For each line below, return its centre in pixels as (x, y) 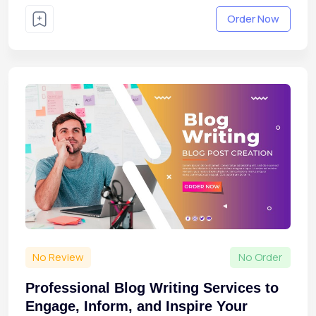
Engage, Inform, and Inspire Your (136, 306)
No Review (58, 257)
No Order (260, 257)
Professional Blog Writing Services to (152, 287)
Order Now (253, 19)
